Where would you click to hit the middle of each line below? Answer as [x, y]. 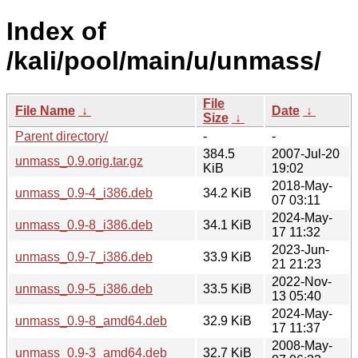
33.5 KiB [227, 288]
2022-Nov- [302, 281]
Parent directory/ [62, 136]
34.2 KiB [227, 193]
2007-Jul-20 [306, 153]
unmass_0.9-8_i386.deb [84, 225]
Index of [56, 32]
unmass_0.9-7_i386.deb [84, 257]
